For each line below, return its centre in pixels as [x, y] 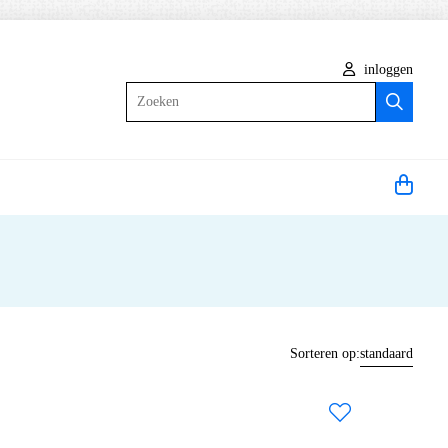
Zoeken [146, 92]
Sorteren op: [325, 353]
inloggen [386, 69]
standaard [386, 353]
